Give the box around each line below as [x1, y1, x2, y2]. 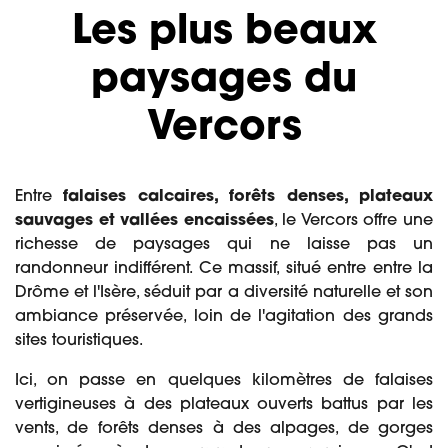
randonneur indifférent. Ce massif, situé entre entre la [15, 261, 433, 277]
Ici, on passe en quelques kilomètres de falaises [15, 373, 433, 389]
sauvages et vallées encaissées [15, 213, 274, 229]
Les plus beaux [71, 13, 377, 53]
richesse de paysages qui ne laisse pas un [15, 237, 433, 253]
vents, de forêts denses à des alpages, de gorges [15, 421, 433, 437]
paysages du [91, 61, 357, 101]
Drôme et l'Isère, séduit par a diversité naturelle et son [15, 285, 433, 301]
